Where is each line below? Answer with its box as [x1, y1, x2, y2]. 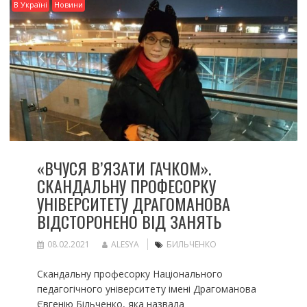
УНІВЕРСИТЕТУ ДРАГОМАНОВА [36, 191, 230, 216]
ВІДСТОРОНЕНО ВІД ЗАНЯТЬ [36, 208, 221, 234]
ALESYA [110, 238, 139, 250]
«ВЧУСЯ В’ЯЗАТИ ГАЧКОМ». [36, 155, 211, 180]
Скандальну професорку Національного [36, 267, 223, 280]
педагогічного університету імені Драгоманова [36, 282, 256, 295]
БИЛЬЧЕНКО [166, 238, 217, 250]
